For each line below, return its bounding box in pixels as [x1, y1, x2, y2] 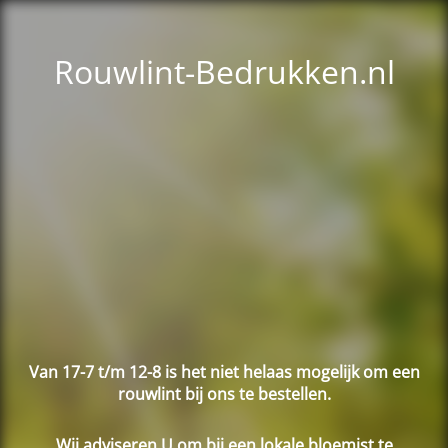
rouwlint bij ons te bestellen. [117, 382, 331, 405]
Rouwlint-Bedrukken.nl [53, 50, 395, 93]
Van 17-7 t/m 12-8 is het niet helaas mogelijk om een [28, 360, 420, 383]
